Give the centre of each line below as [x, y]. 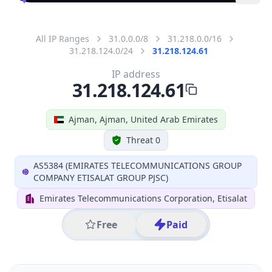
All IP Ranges [63, 38]
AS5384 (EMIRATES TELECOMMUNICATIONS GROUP [138, 165]
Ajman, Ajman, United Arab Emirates [143, 119]
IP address [136, 74]
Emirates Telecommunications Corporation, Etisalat [143, 198]
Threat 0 [143, 140]
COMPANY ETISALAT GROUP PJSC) [101, 177]
